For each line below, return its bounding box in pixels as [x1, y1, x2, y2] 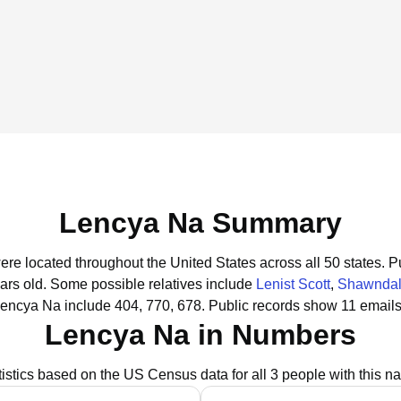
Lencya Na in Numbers [45, 319, 356, 351]
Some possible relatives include [50, 277, 256, 292]
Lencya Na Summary [59, 207, 342, 239]
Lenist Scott [256, 277, 330, 292]
